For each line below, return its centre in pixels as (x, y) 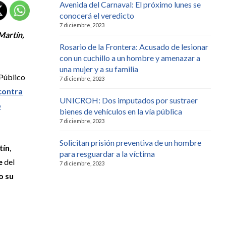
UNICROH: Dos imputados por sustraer (129, 100)
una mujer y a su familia (99, 69)
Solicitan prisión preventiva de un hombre (130, 142)
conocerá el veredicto (97, 15)
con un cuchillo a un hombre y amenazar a (130, 58)
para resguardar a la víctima (107, 153)
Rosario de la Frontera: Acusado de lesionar (134, 46)
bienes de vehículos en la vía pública (121, 111)
